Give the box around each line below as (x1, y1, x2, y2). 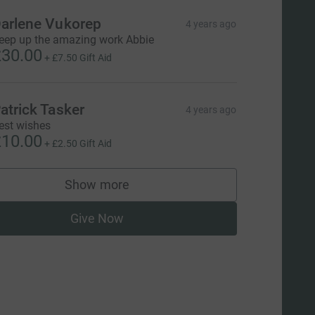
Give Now (70, 211, 124, 226)
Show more (65, 177, 129, 192)
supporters (96, 184, 158, 199)
